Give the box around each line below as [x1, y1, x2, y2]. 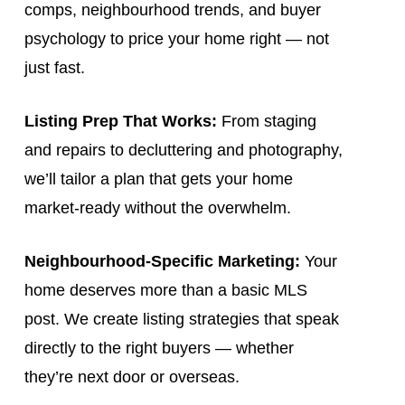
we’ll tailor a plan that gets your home [24, 169, 293, 188]
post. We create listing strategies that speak [24, 309, 339, 328]
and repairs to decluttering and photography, [24, 140, 343, 159]
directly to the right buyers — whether [24, 338, 294, 357]
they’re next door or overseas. [24, 367, 240, 386]
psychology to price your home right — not [24, 29, 329, 48]
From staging [216, 111, 316, 130]
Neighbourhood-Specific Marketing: [24, 251, 300, 270]
